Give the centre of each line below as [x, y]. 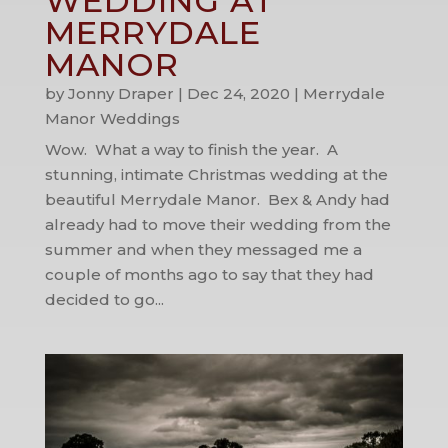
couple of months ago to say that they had [209, 274]
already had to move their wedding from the [217, 224]
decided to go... [104, 299]
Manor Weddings [112, 118]
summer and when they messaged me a [203, 249]
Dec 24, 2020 [238, 93]
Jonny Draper [120, 93]
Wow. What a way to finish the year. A [191, 149]
